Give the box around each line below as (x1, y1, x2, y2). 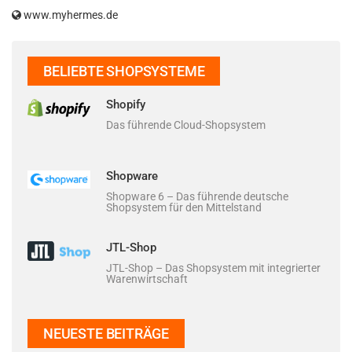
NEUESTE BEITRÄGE (43, 325, 170, 342)
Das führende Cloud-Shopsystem (106, 119, 266, 131)
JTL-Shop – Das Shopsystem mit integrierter (106, 262, 321, 274)
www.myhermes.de (21, 9, 118, 21)
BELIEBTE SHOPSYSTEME (43, 63, 205, 79)
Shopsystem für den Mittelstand (106, 201, 262, 214)
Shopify (106, 97, 145, 112)
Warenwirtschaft (106, 273, 188, 285)
